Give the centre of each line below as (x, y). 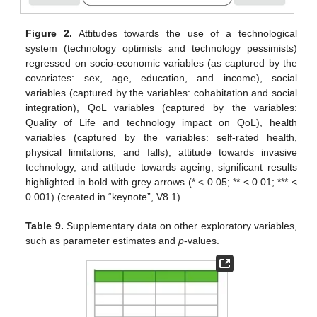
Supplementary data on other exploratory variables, (180, 225)
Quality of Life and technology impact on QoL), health (161, 122)
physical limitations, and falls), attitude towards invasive (161, 152)
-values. (202, 240)
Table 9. (45, 225)
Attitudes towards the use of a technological (185, 33)
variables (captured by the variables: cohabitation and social (161, 92)
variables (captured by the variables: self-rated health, (161, 137)
